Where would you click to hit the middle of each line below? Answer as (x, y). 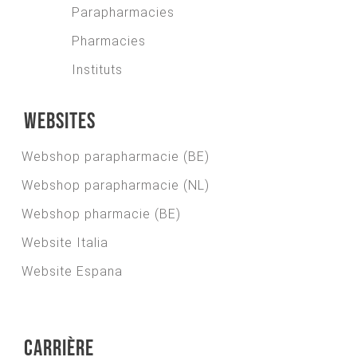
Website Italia (65, 243)
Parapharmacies (123, 13)
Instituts (97, 70)
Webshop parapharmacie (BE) (116, 157)
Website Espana (72, 272)
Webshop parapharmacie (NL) (116, 186)
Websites (60, 122)
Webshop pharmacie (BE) (101, 214)
